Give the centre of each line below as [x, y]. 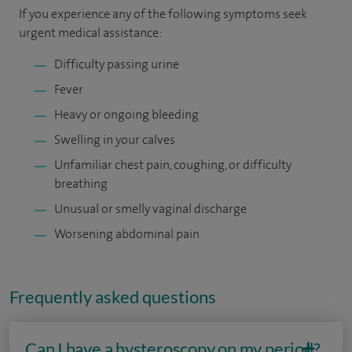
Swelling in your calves [115, 139]
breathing [81, 183]
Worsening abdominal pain [127, 234]
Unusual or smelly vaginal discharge [150, 209]
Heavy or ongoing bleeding [126, 114]
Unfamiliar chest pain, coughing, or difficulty [173, 165]
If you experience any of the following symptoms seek [163, 14]
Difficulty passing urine [117, 64]
